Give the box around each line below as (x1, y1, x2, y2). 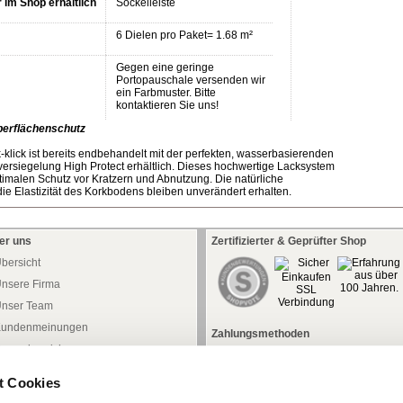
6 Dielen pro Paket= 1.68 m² (116, 29, 253, 41)
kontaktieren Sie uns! (116, 99, 219, 112)
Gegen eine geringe (116, 61, 214, 74)
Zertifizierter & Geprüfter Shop (211, 235, 366, 247)
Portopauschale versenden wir (116, 74, 265, 86)
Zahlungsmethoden (211, 327, 309, 340)
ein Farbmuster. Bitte (116, 86, 216, 99)
